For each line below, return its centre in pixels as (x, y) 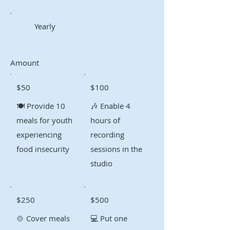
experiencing (39, 134)
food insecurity (43, 149)
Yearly (45, 26)
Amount (25, 62)
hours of (105, 120)
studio (101, 163)
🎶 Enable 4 (110, 106)
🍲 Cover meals (43, 218)
